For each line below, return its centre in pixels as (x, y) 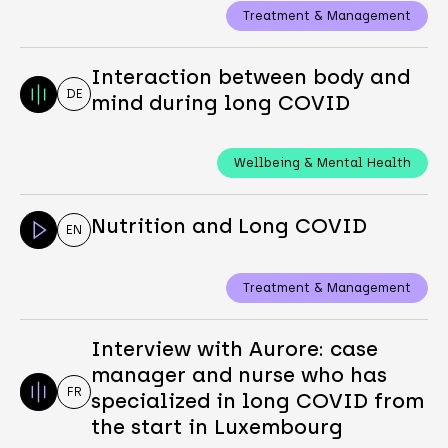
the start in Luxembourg (217, 426)
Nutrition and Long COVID (229, 226)
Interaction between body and (251, 77)
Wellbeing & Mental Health (323, 163)
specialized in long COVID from (258, 400)
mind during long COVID (221, 103)
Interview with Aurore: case (235, 348)
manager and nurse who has (239, 374)
